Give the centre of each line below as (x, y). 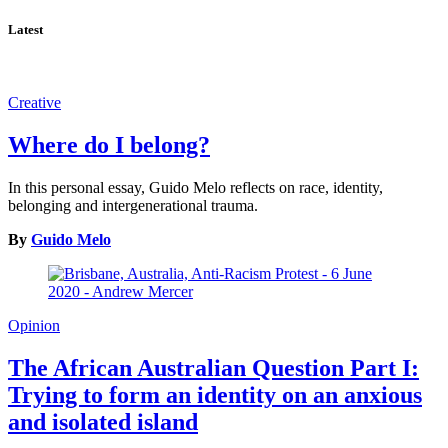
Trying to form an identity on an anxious (215, 394)
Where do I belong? (109, 145)
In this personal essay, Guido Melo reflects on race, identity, (195, 188)
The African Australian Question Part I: (213, 367)
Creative (34, 103)
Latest (25, 30)
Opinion (34, 326)
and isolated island (103, 421)
